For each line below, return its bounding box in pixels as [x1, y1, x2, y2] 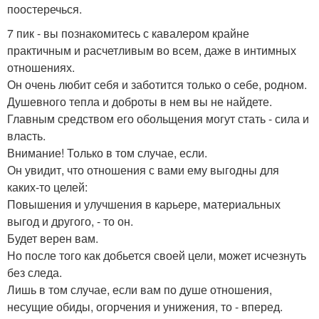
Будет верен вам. [7, 230, 98, 246]
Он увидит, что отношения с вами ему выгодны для [7, 162, 279, 178]
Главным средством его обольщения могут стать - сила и [7, 110, 309, 127]
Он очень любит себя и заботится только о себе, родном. [7, 76, 307, 93]
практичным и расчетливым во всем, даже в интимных [7, 42, 296, 58]
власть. [7, 127, 46, 144]
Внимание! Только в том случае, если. [7, 145, 207, 161]
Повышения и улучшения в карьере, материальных [7, 196, 281, 212]
